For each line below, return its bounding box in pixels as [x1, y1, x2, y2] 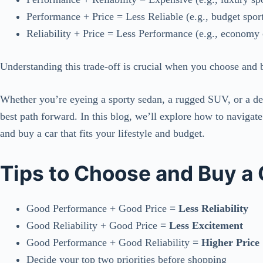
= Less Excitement [157, 220, 243, 232]
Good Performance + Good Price [26, 203, 167, 215]
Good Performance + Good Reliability [26, 237, 190, 249]
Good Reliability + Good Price [26, 220, 157, 232]
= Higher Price [190, 237, 259, 249]
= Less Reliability [167, 203, 248, 215]
